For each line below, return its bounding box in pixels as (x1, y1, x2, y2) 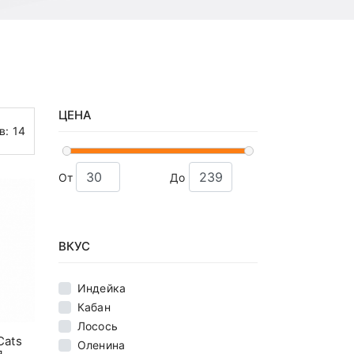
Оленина (77, 338, 126, 352)
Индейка (77, 281, 126, 296)
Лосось (77, 319, 119, 333)
